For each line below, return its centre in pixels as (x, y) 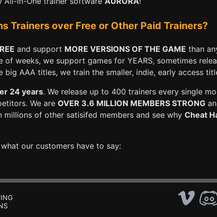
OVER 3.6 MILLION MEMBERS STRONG (132, 103)
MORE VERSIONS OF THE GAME (125, 49)
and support (39, 49)
